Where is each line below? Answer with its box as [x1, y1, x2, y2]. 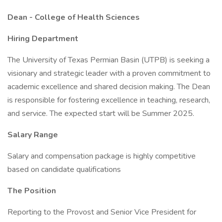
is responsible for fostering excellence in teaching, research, [7, 95, 210, 106]
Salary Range [7, 129, 58, 140]
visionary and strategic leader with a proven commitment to [7, 68, 211, 79]
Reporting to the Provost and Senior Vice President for [7, 207, 196, 218]
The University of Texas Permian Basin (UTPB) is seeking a [7, 55, 210, 65]
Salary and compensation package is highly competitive [7, 151, 196, 162]
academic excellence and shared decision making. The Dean [7, 81, 210, 92]
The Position [7, 185, 56, 196]
